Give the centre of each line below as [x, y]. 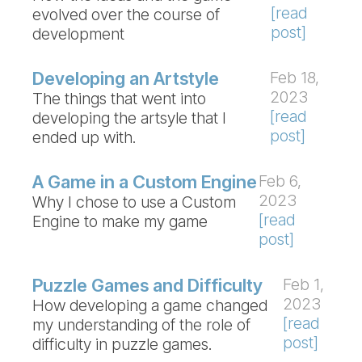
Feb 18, [294, 78]
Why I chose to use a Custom [134, 202]
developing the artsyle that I [129, 118]
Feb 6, [280, 181]
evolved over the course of [126, 15]
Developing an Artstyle [126, 78]
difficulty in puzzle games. [122, 344]
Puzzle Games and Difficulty [147, 285]
